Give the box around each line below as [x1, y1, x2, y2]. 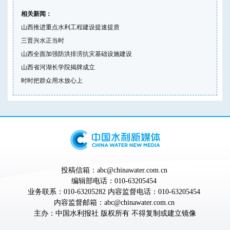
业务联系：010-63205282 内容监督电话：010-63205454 [28, 187, 202, 196]
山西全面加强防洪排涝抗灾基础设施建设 [21, 50, 132, 57]
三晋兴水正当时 [21, 36, 64, 44]
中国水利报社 [55, 209, 99, 217]
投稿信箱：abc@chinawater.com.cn [61, 166, 169, 174]
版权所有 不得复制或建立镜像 [99, 209, 196, 217]
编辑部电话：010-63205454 [71, 177, 159, 185]
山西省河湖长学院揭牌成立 [21, 63, 95, 71]
